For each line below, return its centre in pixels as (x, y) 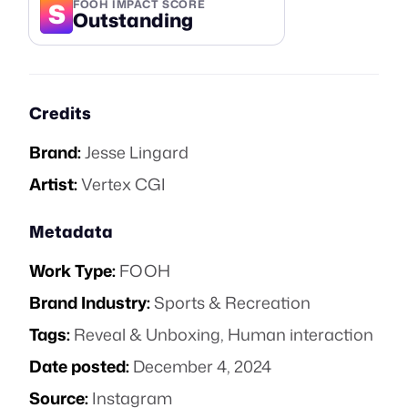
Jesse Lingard (137, 152)
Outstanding (133, 20)
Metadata (71, 231)
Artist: (53, 184)
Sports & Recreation (232, 302)
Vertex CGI (123, 184)
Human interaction (301, 334)
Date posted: (79, 366)
